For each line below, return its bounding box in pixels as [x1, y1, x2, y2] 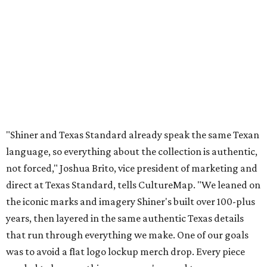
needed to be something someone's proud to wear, [6, 98, 225, 111]
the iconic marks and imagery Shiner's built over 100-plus [6, 32, 255, 44]
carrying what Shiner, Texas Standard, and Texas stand [6, 115, 246, 128]
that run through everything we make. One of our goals [6, 65, 249, 77]
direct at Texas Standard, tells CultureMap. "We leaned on [6, 15, 260, 27]
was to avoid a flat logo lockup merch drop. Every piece [6, 82, 245, 94]
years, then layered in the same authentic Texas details [6, 48, 244, 61]
